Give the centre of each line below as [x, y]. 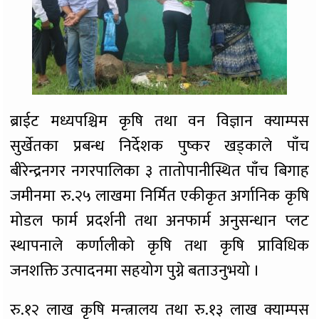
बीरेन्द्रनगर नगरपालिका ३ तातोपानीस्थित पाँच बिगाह [159, 172]
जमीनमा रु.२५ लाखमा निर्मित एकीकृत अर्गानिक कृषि [159, 197]
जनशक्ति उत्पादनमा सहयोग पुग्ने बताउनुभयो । [135, 271]
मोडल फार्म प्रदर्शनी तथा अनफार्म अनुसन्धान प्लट [159, 221]
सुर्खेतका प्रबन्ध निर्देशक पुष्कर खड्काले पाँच [159, 147]
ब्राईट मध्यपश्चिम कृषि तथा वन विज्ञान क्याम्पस [159, 122]
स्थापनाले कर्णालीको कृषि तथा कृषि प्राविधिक [159, 246]
